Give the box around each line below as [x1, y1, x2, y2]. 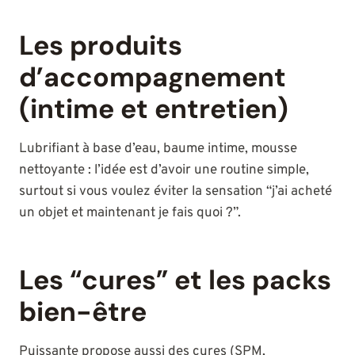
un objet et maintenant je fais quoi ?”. [19, 204, 241, 223]
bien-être [19, 294, 147, 330]
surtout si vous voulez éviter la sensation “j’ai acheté [19, 183, 332, 201]
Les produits [19, 28, 182, 64]
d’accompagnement [19, 59, 286, 96]
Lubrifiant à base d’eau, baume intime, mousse [19, 140, 297, 158]
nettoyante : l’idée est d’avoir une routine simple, [19, 162, 309, 180]
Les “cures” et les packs [19, 262, 331, 299]
